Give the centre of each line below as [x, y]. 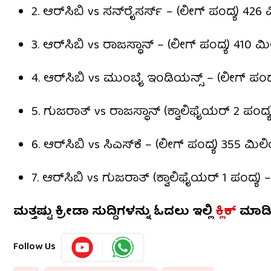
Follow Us [34, 248]
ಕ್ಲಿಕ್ [226, 212]
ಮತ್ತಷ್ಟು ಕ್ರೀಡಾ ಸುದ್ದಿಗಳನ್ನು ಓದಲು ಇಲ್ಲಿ [114, 212]
